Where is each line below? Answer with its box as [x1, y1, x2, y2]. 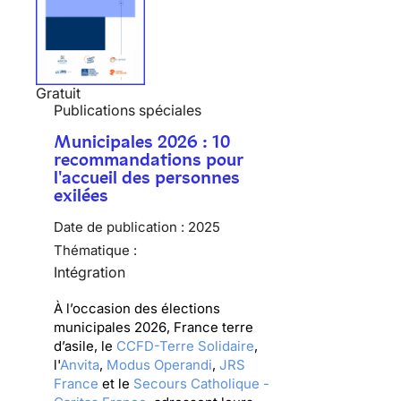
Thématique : [54, 241, 137, 259]
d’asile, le [54, 337, 116, 354]
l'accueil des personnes [54, 166, 240, 188]
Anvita [60, 355, 99, 373]
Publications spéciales [54, 100, 201, 119]
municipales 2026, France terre [54, 318, 253, 336]
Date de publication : [54, 218, 184, 235]
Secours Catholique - [133, 374, 269, 392]
